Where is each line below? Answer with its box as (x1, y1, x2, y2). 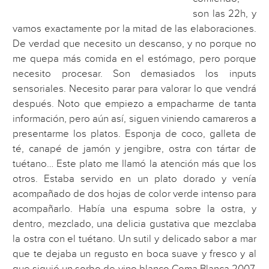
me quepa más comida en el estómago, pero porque (13, 52, 256, 65)
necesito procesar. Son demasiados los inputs (13, 67, 256, 80)
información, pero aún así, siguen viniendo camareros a (13, 112, 256, 125)
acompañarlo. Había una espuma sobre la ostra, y (13, 202, 256, 215)
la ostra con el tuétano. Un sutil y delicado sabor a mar (13, 232, 256, 245)
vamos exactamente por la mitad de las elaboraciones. (13, 22, 256, 35)
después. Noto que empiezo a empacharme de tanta (13, 97, 256, 110)
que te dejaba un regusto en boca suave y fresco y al (13, 247, 256, 260)
